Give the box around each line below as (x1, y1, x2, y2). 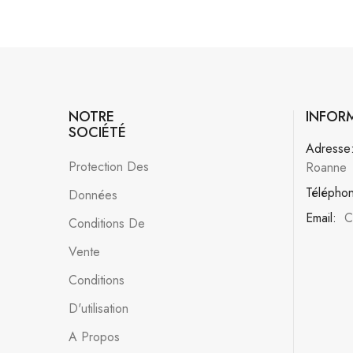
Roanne (305, 158, 347, 177)
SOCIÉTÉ (69, 122, 126, 143)
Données (69, 186, 117, 205)
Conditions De (69, 214, 145, 233)
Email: (305, 209, 336, 228)
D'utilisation (69, 299, 128, 318)
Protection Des (69, 158, 149, 176)
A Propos (69, 328, 120, 347)
